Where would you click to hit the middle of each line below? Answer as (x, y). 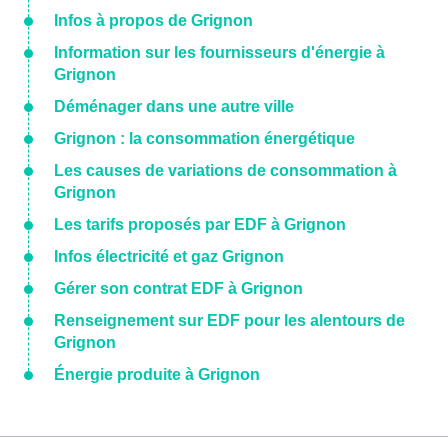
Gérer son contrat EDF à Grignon (178, 288)
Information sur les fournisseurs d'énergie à (219, 52)
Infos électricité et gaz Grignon (169, 256)
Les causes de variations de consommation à (225, 170)
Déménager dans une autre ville (174, 106)
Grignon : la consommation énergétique (204, 138)
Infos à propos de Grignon (153, 20)
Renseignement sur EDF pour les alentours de (229, 320)
